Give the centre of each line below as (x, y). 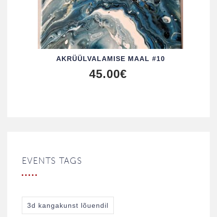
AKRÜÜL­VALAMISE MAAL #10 (110, 58)
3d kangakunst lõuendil (68, 205)
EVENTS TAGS (52, 161)
